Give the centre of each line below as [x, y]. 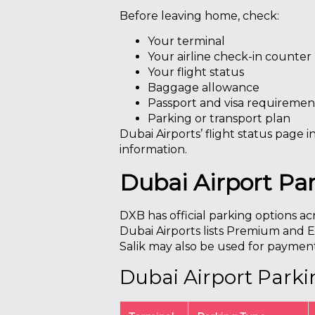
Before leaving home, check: [199, 16]
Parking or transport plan [219, 119]
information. [153, 150]
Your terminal [186, 41]
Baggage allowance [204, 88]
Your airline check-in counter [230, 57]
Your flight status [196, 72]
